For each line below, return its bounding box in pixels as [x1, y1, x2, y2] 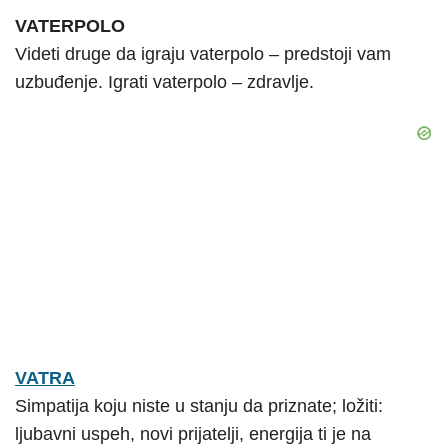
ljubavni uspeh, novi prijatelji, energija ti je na [15, 423, 371, 444]
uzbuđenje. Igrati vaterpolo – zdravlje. [15, 71, 314, 92]
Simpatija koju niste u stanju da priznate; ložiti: [15, 395, 383, 416]
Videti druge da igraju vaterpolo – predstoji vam [15, 43, 391, 64]
